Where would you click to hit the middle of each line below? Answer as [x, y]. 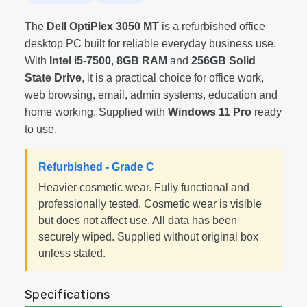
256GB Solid [223, 61]
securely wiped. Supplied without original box [148, 237]
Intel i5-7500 [80, 61]
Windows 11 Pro [210, 112]
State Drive [53, 78]
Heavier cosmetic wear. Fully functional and [144, 187]
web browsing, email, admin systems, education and [151, 95]
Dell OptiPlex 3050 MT [103, 26]
